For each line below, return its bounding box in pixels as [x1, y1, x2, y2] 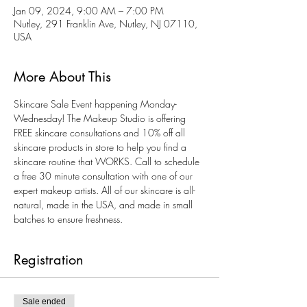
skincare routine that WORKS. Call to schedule [14, 155, 202, 169]
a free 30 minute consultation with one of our [14, 169, 195, 183]
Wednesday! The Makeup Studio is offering [14, 112, 188, 125]
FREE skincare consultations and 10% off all [14, 126, 188, 140]
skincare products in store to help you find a [14, 140, 189, 154]
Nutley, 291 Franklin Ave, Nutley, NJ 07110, [14, 17, 197, 31]
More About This [14, 68, 111, 86]
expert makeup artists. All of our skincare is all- [14, 184, 195, 197]
